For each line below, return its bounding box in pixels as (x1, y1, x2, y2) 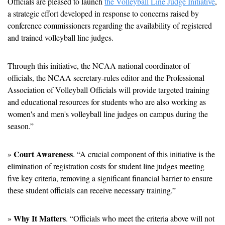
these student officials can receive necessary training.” (8, 185, 176, 196)
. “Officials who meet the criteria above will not (66, 213, 214, 224)
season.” (8, 121, 34, 132)
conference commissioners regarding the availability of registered (8, 20, 212, 31)
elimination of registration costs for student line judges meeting (8, 161, 204, 172)
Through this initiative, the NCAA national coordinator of (8, 60, 190, 71)
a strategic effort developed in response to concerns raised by (8, 8, 199, 19)
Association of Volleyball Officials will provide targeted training (8, 84, 209, 95)
